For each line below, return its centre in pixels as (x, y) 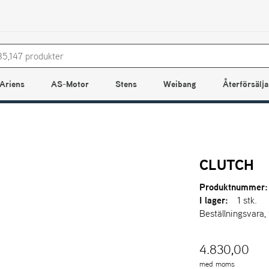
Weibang (180, 84)
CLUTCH (227, 165)
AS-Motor (70, 84)
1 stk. (247, 200)
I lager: (214, 200)
